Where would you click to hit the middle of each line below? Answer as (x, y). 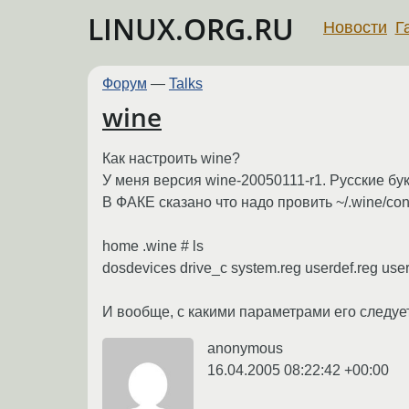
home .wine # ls (153, 246)
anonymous (245, 348)
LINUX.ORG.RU (191, 29)
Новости (355, 27)
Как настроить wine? (171, 158)
